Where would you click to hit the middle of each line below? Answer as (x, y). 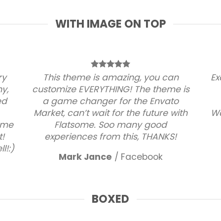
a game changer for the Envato (110, 101)
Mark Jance (85, 157)
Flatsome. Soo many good (110, 125)
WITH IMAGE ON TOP (110, 24)
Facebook (142, 157)
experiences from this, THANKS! (110, 137)
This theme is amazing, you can (110, 78)
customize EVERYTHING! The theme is (110, 90)
